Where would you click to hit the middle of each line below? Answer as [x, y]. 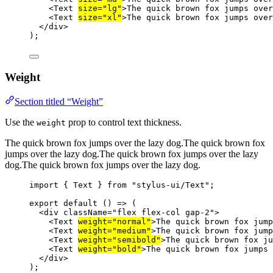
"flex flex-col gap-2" [163, 213]
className [85, 213]
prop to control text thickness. [124, 122]
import [44, 185]
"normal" [132, 222]
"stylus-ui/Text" [171, 185]
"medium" [132, 231]
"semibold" [136, 240]
